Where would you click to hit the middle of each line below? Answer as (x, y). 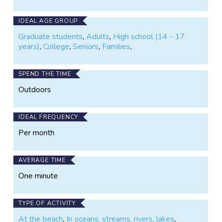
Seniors (86, 46)
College (56, 46)
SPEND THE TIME (45, 74)
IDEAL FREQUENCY (49, 117)
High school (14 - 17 (149, 36)
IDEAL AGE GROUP (48, 21)
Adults (98, 36)
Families (116, 46)
